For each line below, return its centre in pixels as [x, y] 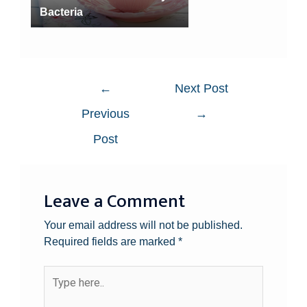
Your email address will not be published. [143, 224]
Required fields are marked [111, 241]
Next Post [202, 89]
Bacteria [61, 11]
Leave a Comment [114, 201]
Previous [105, 114]
